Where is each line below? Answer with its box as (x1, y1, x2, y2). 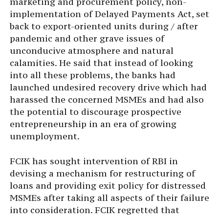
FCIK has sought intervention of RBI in (10, 155, 178, 167)
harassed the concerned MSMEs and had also (10, 94, 204, 105)
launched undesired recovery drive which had (10, 82, 207, 93)
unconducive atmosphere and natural (10, 45, 174, 56)
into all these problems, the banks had (10, 69, 175, 81)
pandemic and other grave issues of (10, 33, 164, 44)
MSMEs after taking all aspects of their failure (10, 192, 209, 203)
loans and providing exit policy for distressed (10, 180, 206, 191)
